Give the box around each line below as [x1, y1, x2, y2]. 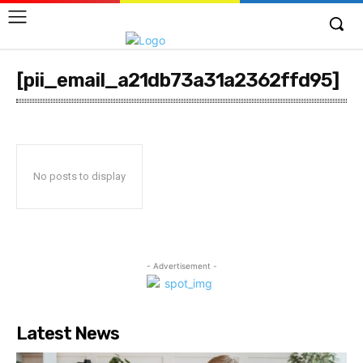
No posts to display [33, 170, 126, 182]
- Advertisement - [146, 261, 217, 271]
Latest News [16, 322, 119, 344]
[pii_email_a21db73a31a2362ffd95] [16, 69, 339, 92]
